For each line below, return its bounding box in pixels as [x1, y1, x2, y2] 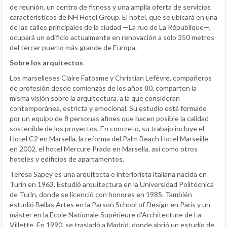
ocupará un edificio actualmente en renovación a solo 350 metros [10, 32, 214, 42]
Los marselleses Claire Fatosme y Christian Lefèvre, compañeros [10, 73, 212, 82]
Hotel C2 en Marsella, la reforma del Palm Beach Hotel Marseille [10, 134, 208, 143]
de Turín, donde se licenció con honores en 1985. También [10, 190, 192, 199]
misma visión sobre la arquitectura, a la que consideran [10, 93, 180, 102]
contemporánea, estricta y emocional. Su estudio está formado [10, 103, 207, 112]
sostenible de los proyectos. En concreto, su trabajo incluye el [10, 124, 204, 133]
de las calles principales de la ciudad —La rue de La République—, [10, 22, 211, 31]
